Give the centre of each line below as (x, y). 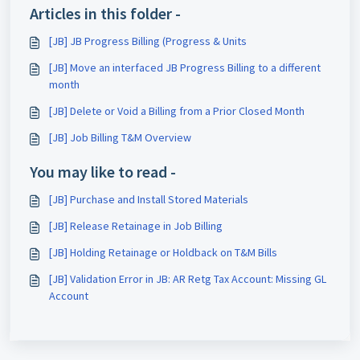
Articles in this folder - (105, 13)
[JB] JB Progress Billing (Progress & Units (148, 41)
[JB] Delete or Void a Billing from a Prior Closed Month (177, 111)
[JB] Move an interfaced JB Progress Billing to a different (185, 67)
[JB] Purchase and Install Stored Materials (149, 199)
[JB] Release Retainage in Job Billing (136, 226)
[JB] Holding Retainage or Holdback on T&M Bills (163, 252)
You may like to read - (103, 172)
